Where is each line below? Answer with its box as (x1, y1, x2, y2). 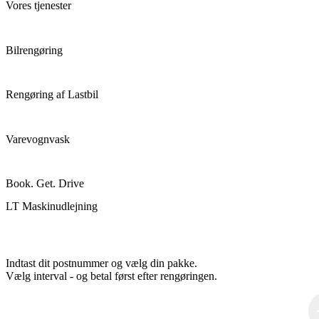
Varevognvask (6, 132, 70, 145)
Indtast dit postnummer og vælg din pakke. (6, 257, 197, 270)
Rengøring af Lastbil (6, 88, 98, 101)
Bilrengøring (6, 43, 63, 56)
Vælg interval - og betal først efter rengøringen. (6, 270, 217, 283)
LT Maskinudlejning (6, 199, 98, 212)
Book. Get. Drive (6, 177, 84, 190)
